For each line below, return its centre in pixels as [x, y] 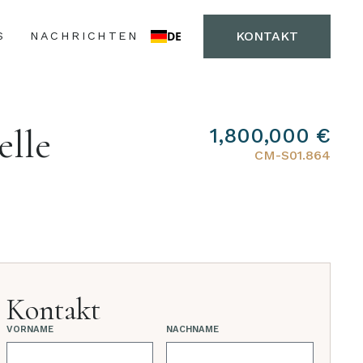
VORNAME [30, 329]
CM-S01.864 [293, 155]
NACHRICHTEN [84, 36]
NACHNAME [193, 329]
